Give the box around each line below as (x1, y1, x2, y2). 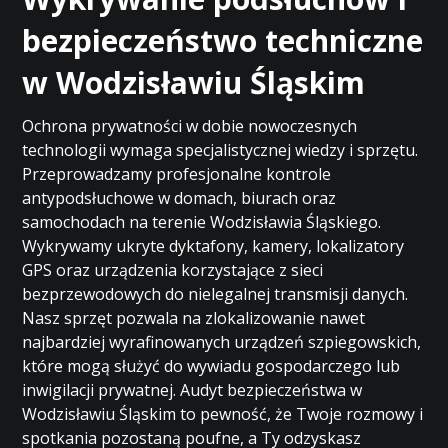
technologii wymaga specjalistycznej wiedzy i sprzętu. (22, 139, 419, 161)
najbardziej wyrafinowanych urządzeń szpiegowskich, (22, 331, 422, 353)
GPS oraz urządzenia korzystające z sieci (22, 259, 324, 281)
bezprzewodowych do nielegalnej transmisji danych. (22, 283, 409, 305)
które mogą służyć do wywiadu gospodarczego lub (22, 355, 401, 377)
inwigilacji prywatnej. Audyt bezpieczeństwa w (22, 379, 363, 401)
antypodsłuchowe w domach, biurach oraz (22, 187, 337, 209)
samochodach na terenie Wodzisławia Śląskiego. (22, 211, 382, 233)
